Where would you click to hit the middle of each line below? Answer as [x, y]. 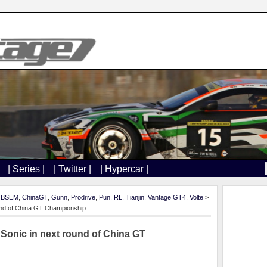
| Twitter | [72, 169]
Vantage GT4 [167, 197]
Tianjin [135, 197]
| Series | [26, 169]
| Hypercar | [124, 169]
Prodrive [83, 197]
